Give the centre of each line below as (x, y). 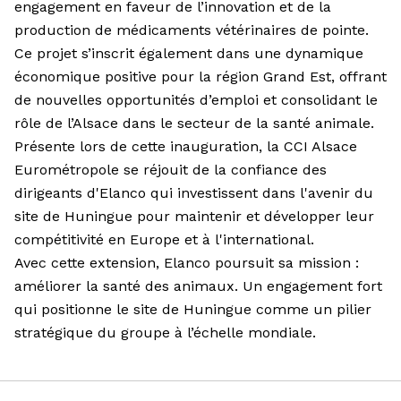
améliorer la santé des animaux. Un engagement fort (198, 286)
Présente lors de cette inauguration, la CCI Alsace (186, 147)
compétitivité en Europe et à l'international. (164, 240)
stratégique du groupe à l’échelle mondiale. (167, 333)
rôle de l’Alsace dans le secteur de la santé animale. (196, 124)
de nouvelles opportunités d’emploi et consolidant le (196, 100)
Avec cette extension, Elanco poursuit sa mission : (187, 263)
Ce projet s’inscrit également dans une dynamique (189, 54)
